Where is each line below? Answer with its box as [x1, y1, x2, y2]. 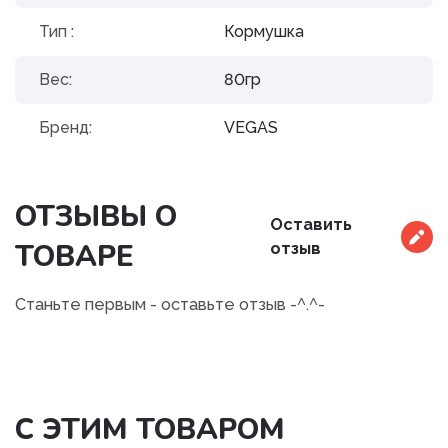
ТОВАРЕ [15, 237, 134, 276]
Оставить [270, 215, 353, 234]
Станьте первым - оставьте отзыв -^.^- [15, 295, 325, 314]
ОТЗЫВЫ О [15, 197, 177, 236]
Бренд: [39, 118, 92, 137]
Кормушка [224, 22, 304, 41]
